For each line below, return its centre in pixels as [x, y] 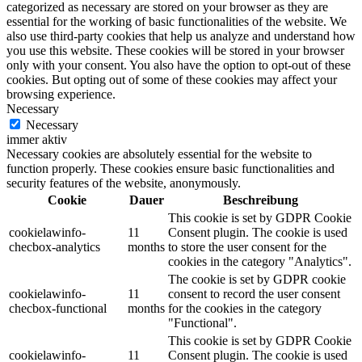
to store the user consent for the [247, 247]
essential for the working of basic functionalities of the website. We [177, 22]
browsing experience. [61, 95]
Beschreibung [261, 200]
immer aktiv [37, 140]
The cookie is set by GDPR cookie [257, 280]
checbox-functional [58, 309]
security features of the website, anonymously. [124, 183]
